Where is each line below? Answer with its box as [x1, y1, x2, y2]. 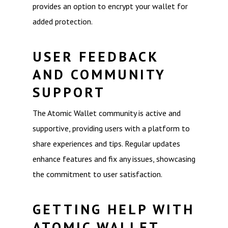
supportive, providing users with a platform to [33, 123, 190, 133]
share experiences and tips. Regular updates [33, 138, 180, 149]
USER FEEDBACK [33, 47, 158, 66]
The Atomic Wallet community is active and [33, 108, 181, 118]
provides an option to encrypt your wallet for [33, 1, 188, 11]
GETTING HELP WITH [33, 200, 194, 218]
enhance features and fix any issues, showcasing [33, 154, 195, 164]
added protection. [33, 16, 93, 26]
